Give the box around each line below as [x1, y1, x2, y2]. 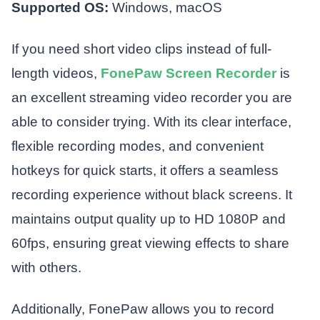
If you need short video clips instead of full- [11, 41, 271, 56]
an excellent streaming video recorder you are [11, 89, 292, 105]
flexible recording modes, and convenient [11, 138, 264, 154]
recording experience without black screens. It [11, 186, 292, 202]
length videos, [11, 65, 101, 81]
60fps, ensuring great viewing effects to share [11, 235, 289, 251]
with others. [11, 259, 81, 275]
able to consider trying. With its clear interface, [11, 114, 291, 129]
